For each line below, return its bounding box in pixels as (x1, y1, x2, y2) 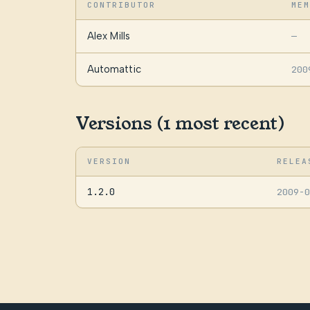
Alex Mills (86, 30, 130, 43)
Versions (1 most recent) (75, 111, 285, 136)
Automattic (86, 63, 141, 76)
